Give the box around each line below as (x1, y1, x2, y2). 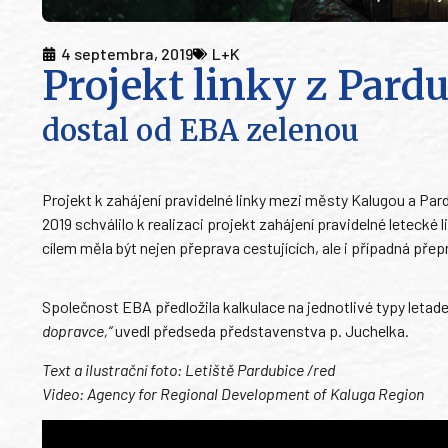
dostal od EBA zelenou (42, 113, 359, 150)
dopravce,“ (42, 321, 112, 341)
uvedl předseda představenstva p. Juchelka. (112, 321, 409, 341)
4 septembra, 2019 (61, 44, 193, 64)
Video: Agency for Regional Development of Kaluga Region (42, 383, 424, 403)
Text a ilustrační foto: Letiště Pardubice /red (42, 359, 335, 379)
